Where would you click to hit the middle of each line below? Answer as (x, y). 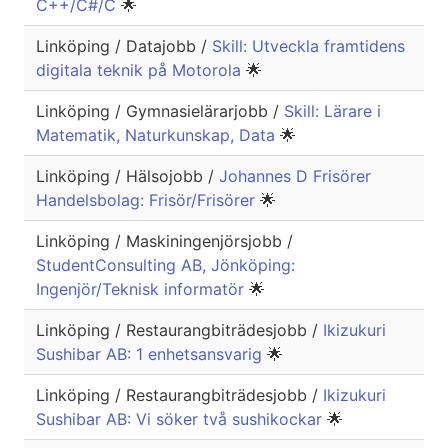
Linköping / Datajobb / (124, 46)
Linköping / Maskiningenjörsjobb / (164, 241)
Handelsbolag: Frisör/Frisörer (148, 200)
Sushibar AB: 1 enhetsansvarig (151, 354)
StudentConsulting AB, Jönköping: (165, 265)
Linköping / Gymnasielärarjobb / (160, 111)
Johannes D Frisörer (295, 176)
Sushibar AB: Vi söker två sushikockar (181, 419)
